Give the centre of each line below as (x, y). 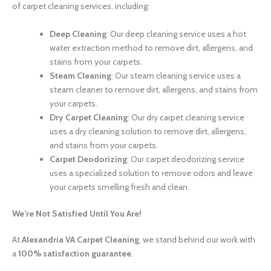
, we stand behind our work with (197, 239)
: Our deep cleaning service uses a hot (176, 34)
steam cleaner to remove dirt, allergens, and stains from (154, 89)
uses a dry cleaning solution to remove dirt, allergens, (148, 131)
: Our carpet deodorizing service (186, 159)
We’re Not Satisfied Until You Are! (77, 213)
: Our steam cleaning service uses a (176, 75)
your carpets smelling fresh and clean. (119, 187)
